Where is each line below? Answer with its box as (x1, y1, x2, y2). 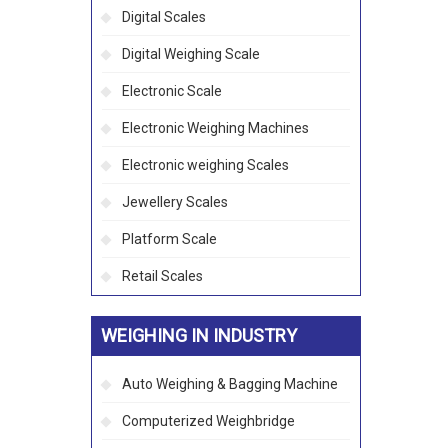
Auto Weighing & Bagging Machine (122, 376, 338, 392)
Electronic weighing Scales (122, 157, 289, 173)
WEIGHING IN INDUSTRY (101, 325, 297, 346)
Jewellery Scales (122, 194, 228, 210)
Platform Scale (122, 231, 217, 247)
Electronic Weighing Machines (122, 120, 309, 136)
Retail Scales (122, 268, 203, 284)
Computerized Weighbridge (122, 413, 295, 429)
